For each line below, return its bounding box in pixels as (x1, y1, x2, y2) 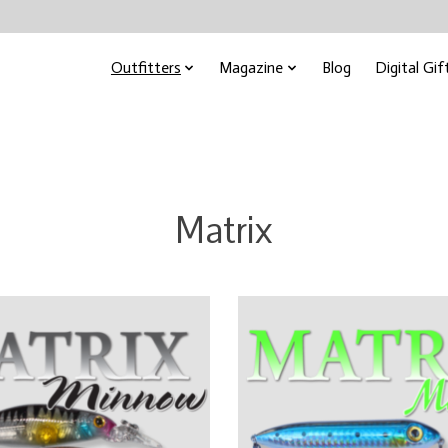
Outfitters (110, 58, 181, 77)
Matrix (174, 206, 274, 254)
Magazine (219, 58, 284, 77)
